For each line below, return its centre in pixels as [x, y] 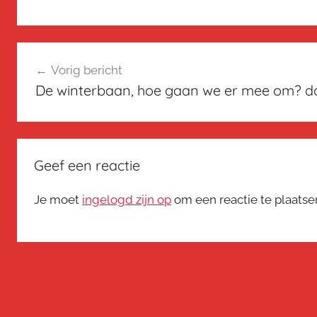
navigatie [57, 80]
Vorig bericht [86, 70]
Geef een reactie [87, 165]
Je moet [58, 199]
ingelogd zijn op [127, 199]
